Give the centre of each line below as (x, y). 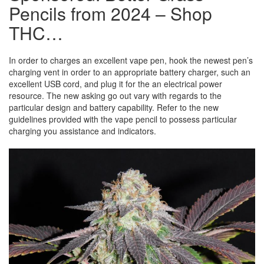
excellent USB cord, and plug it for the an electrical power (115, 84)
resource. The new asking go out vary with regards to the (115, 95)
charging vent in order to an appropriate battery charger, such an (130, 72)
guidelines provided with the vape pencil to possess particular (123, 119)
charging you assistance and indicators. (82, 131)
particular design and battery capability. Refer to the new (114, 107)
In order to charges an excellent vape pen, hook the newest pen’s (131, 60)
